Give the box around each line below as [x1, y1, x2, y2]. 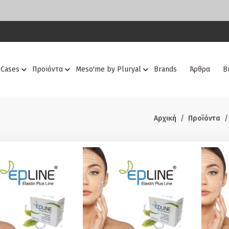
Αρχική [154, 114, 176, 123]
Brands [154, 65, 177, 74]
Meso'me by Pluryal [76, 65, 141, 74]
